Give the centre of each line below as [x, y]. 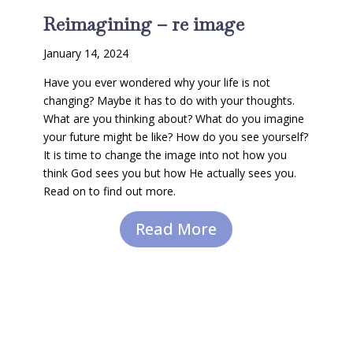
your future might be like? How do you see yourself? [175, 136]
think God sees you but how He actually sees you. [169, 173]
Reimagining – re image [143, 24]
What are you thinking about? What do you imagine [173, 118]
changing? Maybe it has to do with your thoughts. [169, 100]
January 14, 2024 [85, 53]
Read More [176, 229]
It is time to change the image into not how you [165, 154]
